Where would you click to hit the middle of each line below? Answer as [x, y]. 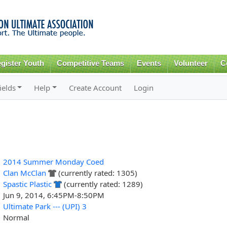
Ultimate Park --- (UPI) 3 [45, 206]
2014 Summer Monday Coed [53, 161]
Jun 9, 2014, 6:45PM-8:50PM [53, 195]
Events [149, 63]
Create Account [96, 87]
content [92, 28]
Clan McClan [24, 173]
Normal [16, 217]
